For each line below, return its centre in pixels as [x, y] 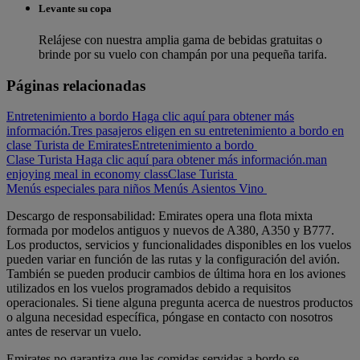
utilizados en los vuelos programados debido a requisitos [149, 288]
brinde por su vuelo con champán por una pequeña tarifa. [183, 55]
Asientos [213, 189]
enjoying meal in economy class [87, 174]
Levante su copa [75, 8]
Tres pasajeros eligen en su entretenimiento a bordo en [207, 131]
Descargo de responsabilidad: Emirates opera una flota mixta [160, 216]
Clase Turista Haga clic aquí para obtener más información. [156, 160]
